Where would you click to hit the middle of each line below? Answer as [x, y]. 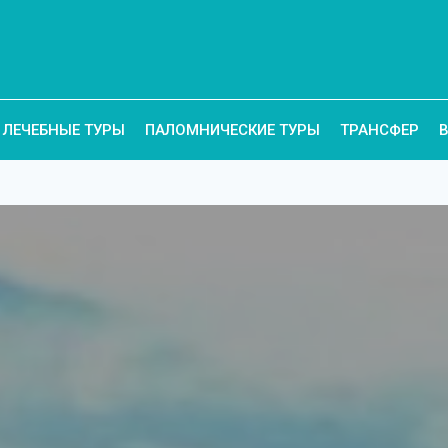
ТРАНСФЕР [379, 130]
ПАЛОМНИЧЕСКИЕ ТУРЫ [232, 130]
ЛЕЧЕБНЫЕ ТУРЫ [64, 130]
